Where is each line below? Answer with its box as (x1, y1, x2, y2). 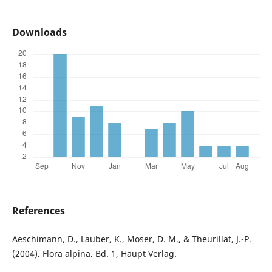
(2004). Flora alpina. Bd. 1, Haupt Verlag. (12, 248, 177, 260)
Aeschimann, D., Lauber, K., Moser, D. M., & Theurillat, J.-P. (12, 233, 251, 245)
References (12, 204, 65, 218)
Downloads (12, 25, 67, 39)
